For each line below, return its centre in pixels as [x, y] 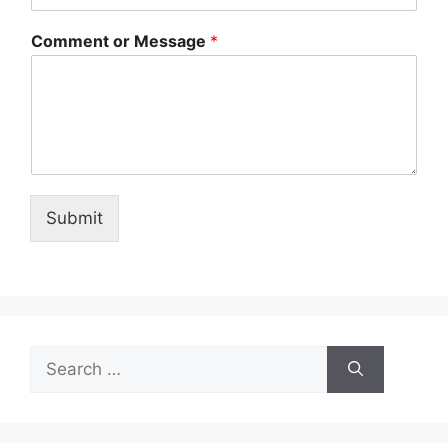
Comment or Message [120, 40]
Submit [74, 217]
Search [57, 356]
